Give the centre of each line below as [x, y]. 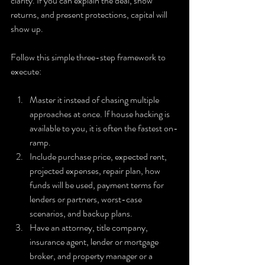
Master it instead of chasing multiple [95, 99]
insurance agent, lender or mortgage [95, 241]
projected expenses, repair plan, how [96, 170]
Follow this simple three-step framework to [89, 57]
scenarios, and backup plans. [81, 213]
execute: [26, 71]
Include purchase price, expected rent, [99, 156]
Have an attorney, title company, [90, 227]
